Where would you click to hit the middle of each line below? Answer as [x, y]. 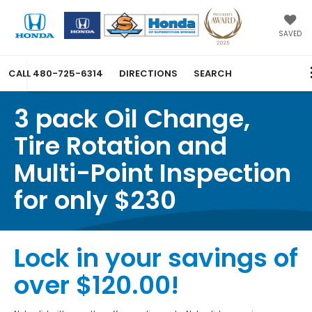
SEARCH [213, 73]
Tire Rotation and [120, 146]
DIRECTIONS [148, 73]
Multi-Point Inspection [153, 173]
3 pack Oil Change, [132, 118]
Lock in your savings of [156, 258]
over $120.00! [96, 285]
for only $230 [95, 200]
